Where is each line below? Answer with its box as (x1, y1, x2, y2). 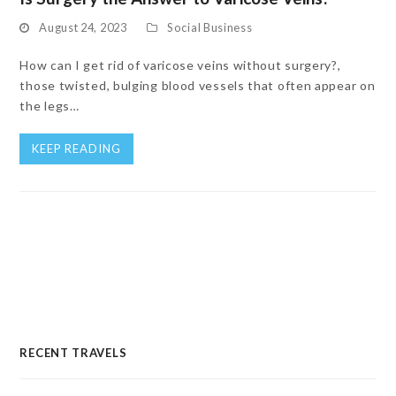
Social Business (167, 20, 253, 34)
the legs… (19, 98, 80, 113)
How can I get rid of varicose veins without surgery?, (19, 57, 341, 72)
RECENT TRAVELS (19, 346, 127, 360)
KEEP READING (32, 141, 122, 156)
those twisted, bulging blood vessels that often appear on (19, 78, 376, 93)
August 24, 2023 (39, 20, 127, 34)
